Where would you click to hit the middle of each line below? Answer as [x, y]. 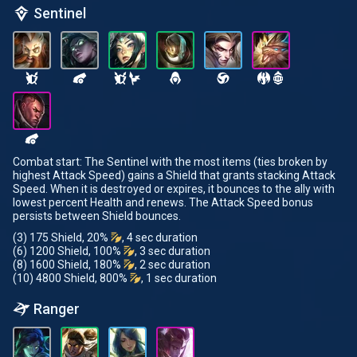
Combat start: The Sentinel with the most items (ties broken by [170, 162]
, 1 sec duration [179, 278]
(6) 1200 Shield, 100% [68, 251]
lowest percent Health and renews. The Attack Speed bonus [163, 202]
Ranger [57, 309]
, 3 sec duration [173, 251]
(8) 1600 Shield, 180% [68, 265]
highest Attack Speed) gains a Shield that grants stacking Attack [174, 175]
